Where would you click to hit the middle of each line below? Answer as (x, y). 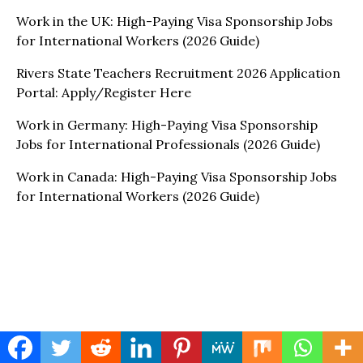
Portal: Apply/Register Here (104, 92)
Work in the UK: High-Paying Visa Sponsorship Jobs (175, 21)
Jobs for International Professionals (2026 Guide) (168, 144)
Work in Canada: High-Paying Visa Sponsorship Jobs (177, 177)
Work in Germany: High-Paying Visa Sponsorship (167, 125)
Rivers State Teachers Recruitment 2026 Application (178, 73)
